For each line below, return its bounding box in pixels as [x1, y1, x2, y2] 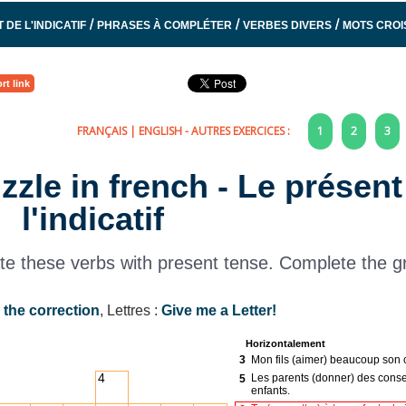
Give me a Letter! [160, 302, 276, 318]
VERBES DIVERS [242, 19, 332, 33]
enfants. [250, 383, 290, 397]
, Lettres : [99, 302, 161, 318]
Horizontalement [245, 337, 325, 349]
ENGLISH [138, 123, 182, 140]
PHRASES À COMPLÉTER [96, 19, 232, 33]
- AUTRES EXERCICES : [181, 123, 290, 140]
